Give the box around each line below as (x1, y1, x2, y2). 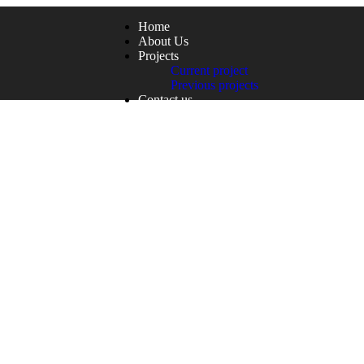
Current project (170, 63, 248, 77)
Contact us (137, 93, 193, 106)
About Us (137, 34, 188, 48)
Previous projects (170, 78, 258, 92)
